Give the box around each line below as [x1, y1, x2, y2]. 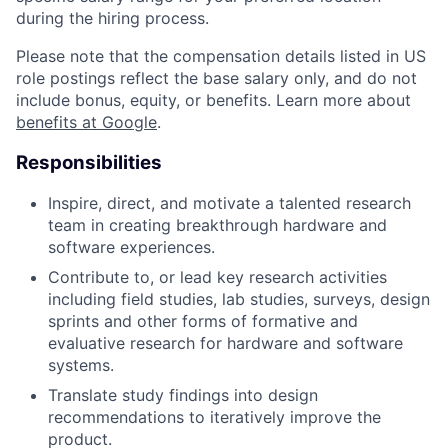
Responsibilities [16, 150, 162, 174]
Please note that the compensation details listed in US [16, 45, 426, 66]
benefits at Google [16, 111, 157, 132]
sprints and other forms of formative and [48, 311, 358, 332]
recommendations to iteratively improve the [48, 407, 381, 428]
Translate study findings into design [48, 385, 318, 406]
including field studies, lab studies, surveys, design [48, 289, 430, 310]
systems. [48, 355, 114, 376]
